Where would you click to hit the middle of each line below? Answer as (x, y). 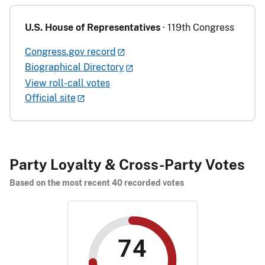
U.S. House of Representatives (93, 27)
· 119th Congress (197, 27)
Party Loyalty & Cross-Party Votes (127, 164)
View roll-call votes (67, 83)
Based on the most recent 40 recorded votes (97, 182)
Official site (50, 98)
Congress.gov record (70, 51)
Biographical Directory (75, 67)
